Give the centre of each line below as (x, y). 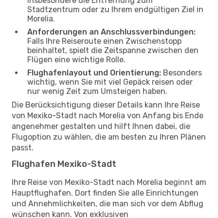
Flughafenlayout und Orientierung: (94, 73)
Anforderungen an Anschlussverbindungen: (111, 32)
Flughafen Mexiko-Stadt (64, 164)
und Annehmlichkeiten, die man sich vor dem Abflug (108, 203)
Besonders (182, 73)
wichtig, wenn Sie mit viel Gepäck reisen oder (110, 82)
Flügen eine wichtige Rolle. (76, 59)
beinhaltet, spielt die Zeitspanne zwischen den (113, 50)
